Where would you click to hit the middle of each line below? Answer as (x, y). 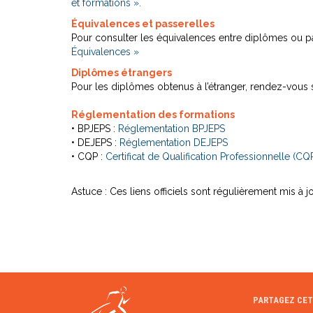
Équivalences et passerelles (143, 24)
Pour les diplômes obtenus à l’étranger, (161, 87)
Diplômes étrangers (122, 73)
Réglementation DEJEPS (174, 143)
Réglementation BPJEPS (172, 129)
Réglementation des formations (153, 115)
